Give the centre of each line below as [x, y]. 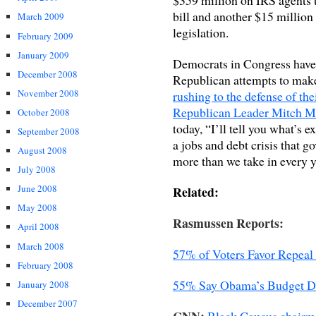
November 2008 [48, 93]
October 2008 [44, 112]
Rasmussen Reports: [228, 223]
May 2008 [37, 208]
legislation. [201, 32]
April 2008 [38, 227]
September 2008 [49, 131]
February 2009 [45, 36]
